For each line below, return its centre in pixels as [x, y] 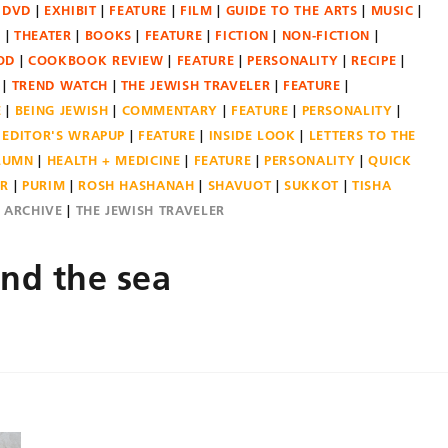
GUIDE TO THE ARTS [291, 10]
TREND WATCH [59, 85]
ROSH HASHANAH [136, 185]
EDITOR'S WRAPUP [64, 135]
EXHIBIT [70, 10]
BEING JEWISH [61, 110]
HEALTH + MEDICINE [113, 160]
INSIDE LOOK [252, 135]
